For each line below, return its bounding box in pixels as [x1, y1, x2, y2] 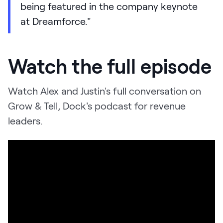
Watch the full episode [8, 54, 212, 78]
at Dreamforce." [20, 15, 91, 27]
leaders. [8, 114, 42, 127]
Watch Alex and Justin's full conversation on [8, 85, 201, 97]
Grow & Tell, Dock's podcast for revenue [8, 100, 186, 112]
